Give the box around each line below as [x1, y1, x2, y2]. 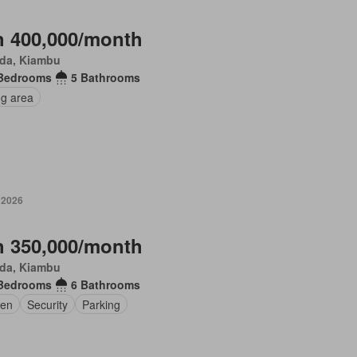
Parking [81, 296, 120, 312]
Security [26, 296, 68, 312]
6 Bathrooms [70, 277, 140, 292]
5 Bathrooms [71, 69, 141, 85]
